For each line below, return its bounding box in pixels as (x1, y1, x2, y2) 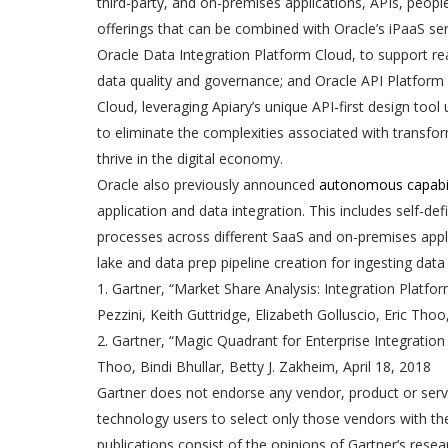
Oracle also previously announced (97, 175, 319, 195)
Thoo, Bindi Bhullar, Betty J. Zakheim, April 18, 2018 (97, 357, 431, 377)
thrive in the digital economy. (97, 149, 283, 169)
